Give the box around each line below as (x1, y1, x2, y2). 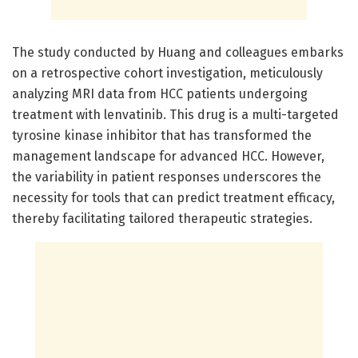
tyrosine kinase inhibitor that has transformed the (12, 127, 312, 143)
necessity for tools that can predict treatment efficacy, (12, 189, 335, 205)
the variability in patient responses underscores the (12, 169, 321, 185)
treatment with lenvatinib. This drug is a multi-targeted (12, 106, 339, 122)
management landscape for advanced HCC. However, (12, 148, 324, 164)
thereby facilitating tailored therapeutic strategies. (12, 210, 312, 226)
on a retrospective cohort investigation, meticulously (12, 65, 323, 81)
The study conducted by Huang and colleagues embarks (12, 44, 344, 60)
